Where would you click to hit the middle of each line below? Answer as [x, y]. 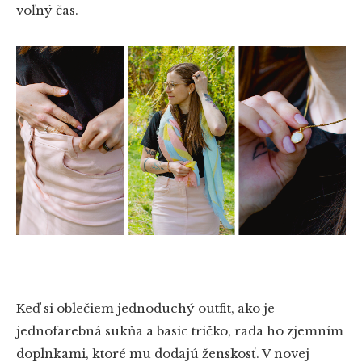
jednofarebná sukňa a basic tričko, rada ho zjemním [180, 331]
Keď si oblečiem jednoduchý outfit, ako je [145, 309]
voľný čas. [47, 11]
